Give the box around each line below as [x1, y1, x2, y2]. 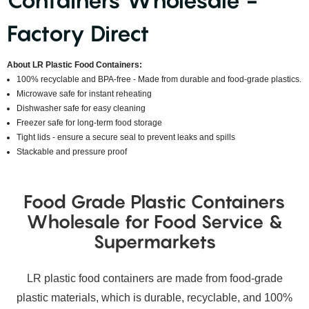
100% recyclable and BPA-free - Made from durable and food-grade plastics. [17, 74, 302, 84]
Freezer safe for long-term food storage [17, 118, 163, 128]
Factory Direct [7, 20, 150, 46]
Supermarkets [92, 230, 217, 253]
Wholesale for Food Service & [26, 210, 283, 233]
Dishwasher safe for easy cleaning [17, 103, 146, 113]
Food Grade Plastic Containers [23, 190, 286, 213]
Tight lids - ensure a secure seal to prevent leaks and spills [17, 132, 238, 142]
